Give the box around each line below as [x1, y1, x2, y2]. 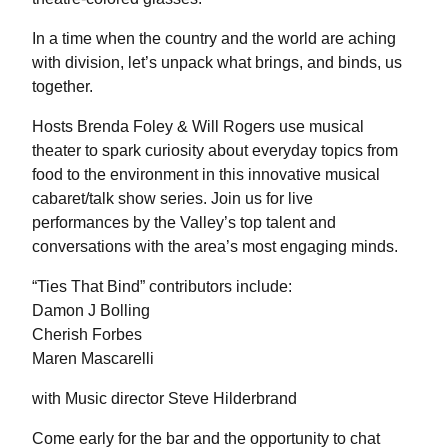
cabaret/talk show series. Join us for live [32, 189, 313, 207]
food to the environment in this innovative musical [32, 165, 380, 183]
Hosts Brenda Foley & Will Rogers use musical [32, 117, 364, 135]
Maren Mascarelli [32, 349, 154, 367]
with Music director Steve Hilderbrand [32, 389, 297, 407]
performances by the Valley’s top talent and [32, 213, 336, 231]
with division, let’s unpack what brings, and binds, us [32, 53, 402, 71]
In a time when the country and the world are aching [32, 29, 396, 47]
